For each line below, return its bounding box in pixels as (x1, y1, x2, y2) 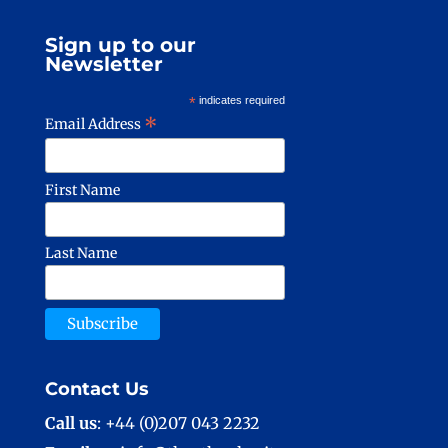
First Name (44, 180, 120, 199)
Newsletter (44, 52, 163, 77)
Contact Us (44, 377, 149, 400)
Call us (44, 412, 97, 433)
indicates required (195, 94, 285, 107)
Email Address (44, 115, 144, 134)
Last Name (44, 244, 117, 263)
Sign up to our (44, 33, 196, 58)
